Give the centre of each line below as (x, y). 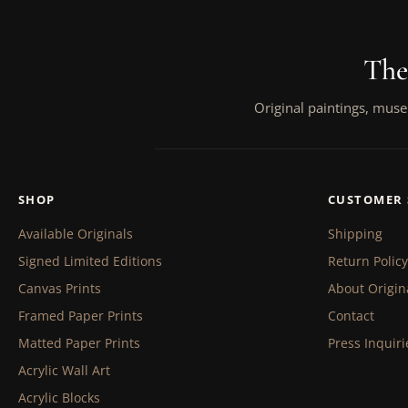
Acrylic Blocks (59, 397)
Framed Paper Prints (81, 315)
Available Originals (76, 233)
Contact (351, 315)
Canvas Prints (60, 288)
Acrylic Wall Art (64, 370)
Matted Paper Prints (79, 342)
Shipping (355, 233)
